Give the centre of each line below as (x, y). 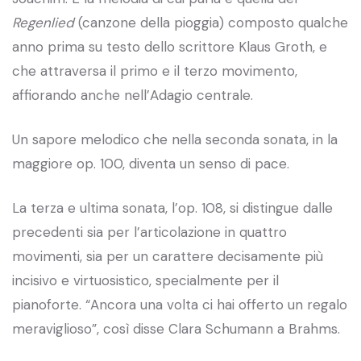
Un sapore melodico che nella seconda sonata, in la (175, 139)
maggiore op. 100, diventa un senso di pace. (151, 163)
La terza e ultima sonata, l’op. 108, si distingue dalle (172, 207)
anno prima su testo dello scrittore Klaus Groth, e (170, 46)
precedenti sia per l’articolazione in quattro (149, 232)
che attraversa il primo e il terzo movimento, (155, 71)
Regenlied (43, 22)
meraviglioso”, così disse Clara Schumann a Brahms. (176, 328)
